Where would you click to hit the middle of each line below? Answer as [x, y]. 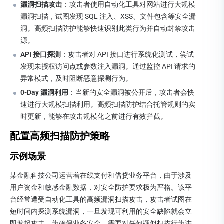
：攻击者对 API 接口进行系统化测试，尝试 [127, 54]
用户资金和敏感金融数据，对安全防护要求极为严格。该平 [101, 187]
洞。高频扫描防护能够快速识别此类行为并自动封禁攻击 [108, 28]
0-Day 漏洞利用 [44, 92]
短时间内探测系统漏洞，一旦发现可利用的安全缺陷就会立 [101, 211]
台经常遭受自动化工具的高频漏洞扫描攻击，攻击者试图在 [101, 199]
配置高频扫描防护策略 [60, 136]
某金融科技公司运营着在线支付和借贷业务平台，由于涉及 [101, 175]
